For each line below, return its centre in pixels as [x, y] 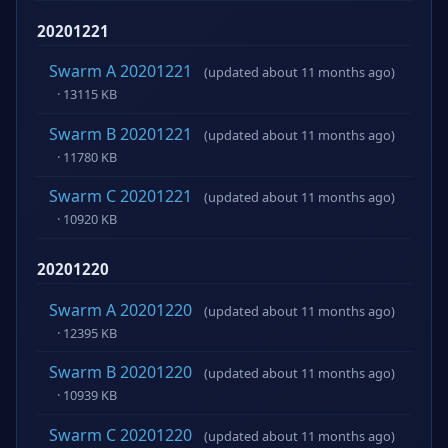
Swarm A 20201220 [120, 309]
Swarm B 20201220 [120, 372]
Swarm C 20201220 [120, 434]
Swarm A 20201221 [120, 71]
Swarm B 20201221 [120, 133]
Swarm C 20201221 [120, 196]
